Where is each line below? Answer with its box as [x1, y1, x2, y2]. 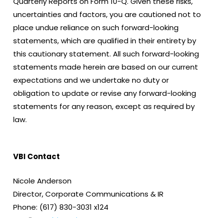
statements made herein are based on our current [13, 61, 198, 72]
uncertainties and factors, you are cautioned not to [13, 9, 201, 19]
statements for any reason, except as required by [13, 101, 195, 111]
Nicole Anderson [13, 175, 72, 186]
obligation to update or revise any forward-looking [13, 88, 196, 98]
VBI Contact [13, 151, 60, 162]
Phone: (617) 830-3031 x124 [13, 201, 109, 212]
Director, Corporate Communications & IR [13, 188, 163, 199]
